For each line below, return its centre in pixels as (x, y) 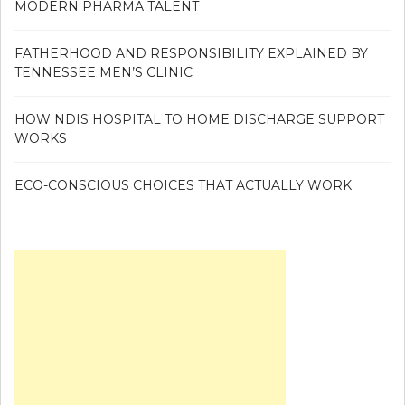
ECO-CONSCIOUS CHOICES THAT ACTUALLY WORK (183, 185)
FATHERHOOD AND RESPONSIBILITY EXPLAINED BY (191, 53)
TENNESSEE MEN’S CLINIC (104, 72)
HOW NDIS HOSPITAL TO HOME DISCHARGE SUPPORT (199, 119)
